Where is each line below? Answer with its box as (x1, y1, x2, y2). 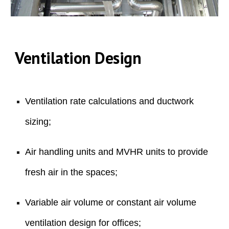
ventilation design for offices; (25, 217, 142, 228)
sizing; (25, 117, 52, 127)
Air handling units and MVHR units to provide (25, 146, 209, 157)
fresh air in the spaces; (25, 167, 118, 177)
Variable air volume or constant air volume (25, 197, 197, 208)
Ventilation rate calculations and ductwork (25, 96, 194, 107)
